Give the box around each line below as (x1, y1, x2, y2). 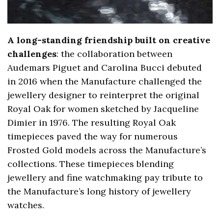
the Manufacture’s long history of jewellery (7, 186, 192, 197)
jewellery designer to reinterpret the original (7, 89, 200, 101)
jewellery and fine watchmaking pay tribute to (7, 172, 203, 184)
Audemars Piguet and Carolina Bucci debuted (7, 62, 202, 74)
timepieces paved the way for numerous (7, 131, 178, 142)
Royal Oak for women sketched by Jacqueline (7, 103, 199, 115)
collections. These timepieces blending (7, 158, 174, 170)
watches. (7, 199, 44, 211)
